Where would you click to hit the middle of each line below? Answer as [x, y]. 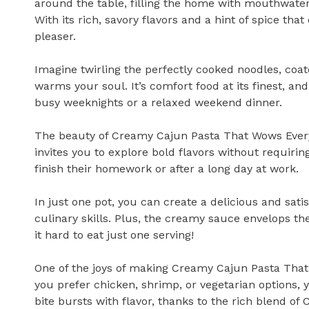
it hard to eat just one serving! [114, 235]
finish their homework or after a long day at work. [167, 169]
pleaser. [55, 37]
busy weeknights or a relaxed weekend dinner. [158, 103]
